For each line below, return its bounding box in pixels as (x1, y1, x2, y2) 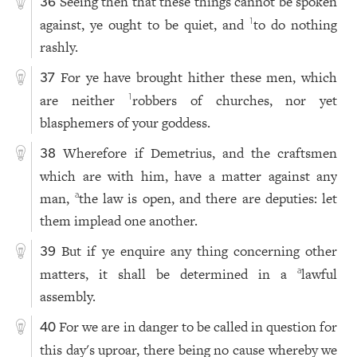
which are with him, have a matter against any (40, 166, 338, 186)
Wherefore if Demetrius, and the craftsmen (63, 143, 338, 163)
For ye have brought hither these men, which (60, 67, 338, 87)
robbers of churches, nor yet (131, 90, 338, 110)
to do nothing (253, 14, 338, 34)
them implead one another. (40, 210, 198, 230)
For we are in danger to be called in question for (59, 316, 338, 336)
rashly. (40, 37, 79, 57)
